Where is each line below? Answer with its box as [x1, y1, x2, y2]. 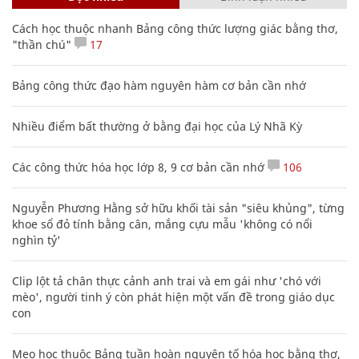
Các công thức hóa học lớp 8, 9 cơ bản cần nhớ [12, 159, 264, 175]
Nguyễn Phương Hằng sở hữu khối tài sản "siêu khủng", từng [12, 200, 345, 216]
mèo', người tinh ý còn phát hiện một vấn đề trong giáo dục [12, 288, 335, 305]
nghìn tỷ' [12, 232, 61, 248]
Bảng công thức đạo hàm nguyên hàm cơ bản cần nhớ [12, 77, 306, 93]
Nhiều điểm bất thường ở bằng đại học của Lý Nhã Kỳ [12, 118, 302, 134]
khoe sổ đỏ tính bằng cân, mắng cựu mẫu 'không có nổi [12, 216, 313, 232]
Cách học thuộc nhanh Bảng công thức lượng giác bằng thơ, [12, 20, 338, 36]
